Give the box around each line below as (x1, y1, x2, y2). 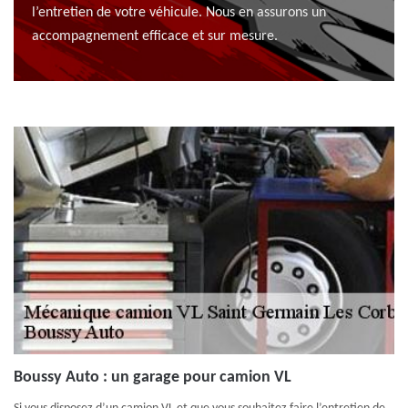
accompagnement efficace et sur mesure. (32, 29, 278, 44)
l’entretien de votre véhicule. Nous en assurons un (32, 5, 326, 20)
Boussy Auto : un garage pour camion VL (14, 369, 291, 386)
